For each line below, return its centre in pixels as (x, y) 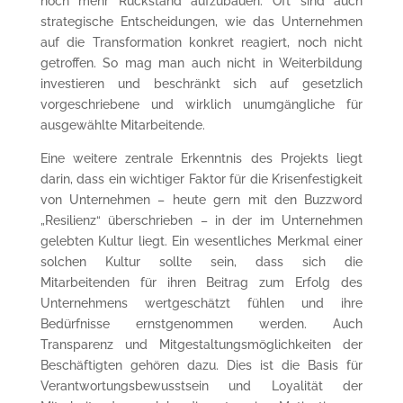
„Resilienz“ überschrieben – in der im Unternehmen (201, 220)
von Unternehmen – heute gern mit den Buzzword (201, 199)
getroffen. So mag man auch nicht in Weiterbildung (201, 63)
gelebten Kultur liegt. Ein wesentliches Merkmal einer (201, 241)
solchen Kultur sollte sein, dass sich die (201, 261)
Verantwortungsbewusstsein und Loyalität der (201, 385)
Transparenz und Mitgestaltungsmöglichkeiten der (201, 344)
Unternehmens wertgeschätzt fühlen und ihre (201, 303)
